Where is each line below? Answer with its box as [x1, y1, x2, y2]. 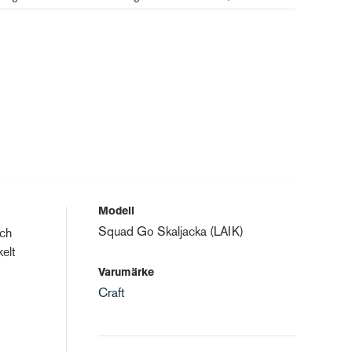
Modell [98, 207, 134, 217]
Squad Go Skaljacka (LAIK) [98, 227, 244, 239]
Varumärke [98, 268, 154, 278]
